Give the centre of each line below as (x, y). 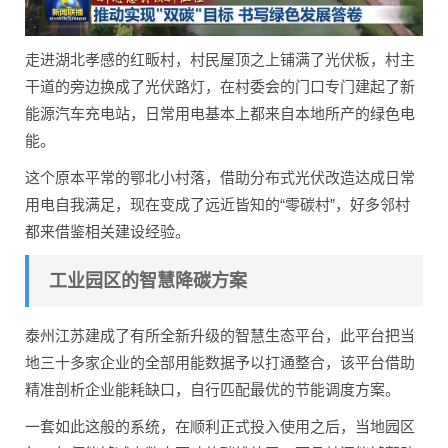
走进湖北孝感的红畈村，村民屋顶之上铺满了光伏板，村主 (220, 60)
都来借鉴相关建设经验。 (107, 232)
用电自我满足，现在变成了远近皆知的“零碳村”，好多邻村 (217, 205)
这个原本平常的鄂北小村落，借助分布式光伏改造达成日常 (220, 178)
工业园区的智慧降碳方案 (148, 281)
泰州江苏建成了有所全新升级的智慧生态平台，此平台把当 (220, 336)
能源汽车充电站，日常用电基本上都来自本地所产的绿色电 (220, 114)
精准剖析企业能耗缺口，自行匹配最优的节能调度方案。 (212, 390)
